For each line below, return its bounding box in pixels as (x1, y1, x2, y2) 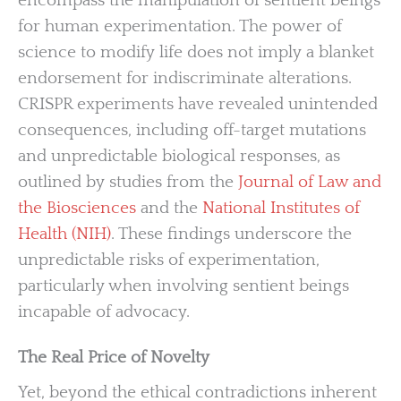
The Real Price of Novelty (18, 348, 209, 368)
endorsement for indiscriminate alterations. (18, 68, 352, 88)
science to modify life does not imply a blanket (18, 42, 374, 62)
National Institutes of (198, 198, 360, 218)
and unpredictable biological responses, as (18, 146, 340, 166)
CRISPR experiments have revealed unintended (18, 94, 378, 114)
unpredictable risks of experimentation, (18, 250, 320, 269)
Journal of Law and (234, 172, 381, 192)
